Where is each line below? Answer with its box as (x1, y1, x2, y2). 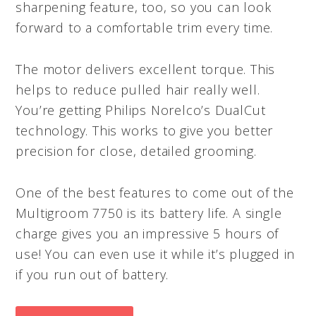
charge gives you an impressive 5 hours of (16, 224, 279, 242)
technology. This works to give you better (16, 121, 274, 139)
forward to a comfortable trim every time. (16, 18, 274, 36)
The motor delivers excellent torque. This (16, 60, 276, 78)
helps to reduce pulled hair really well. (16, 80, 260, 98)
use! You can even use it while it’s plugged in (16, 245, 296, 262)
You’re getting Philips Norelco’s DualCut (16, 101, 266, 119)
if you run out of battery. (16, 265, 169, 283)
